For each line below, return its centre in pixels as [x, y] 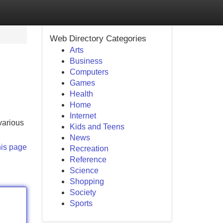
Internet [83, 116]
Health [81, 94]
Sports [81, 203]
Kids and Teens [97, 127]
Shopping [87, 181]
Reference [88, 160]
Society [83, 192]
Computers [89, 72]
